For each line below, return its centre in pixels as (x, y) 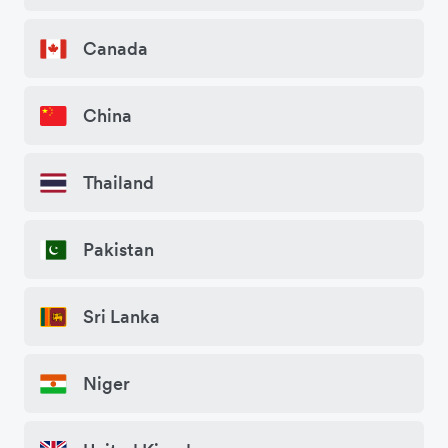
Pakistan (118, 250)
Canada (115, 49)
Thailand (118, 183)
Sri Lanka (121, 317)
